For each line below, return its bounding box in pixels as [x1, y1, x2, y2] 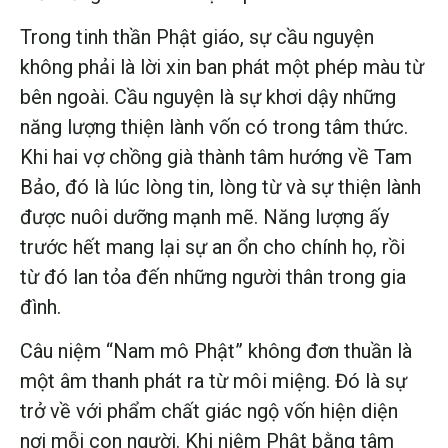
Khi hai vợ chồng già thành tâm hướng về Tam [20, 144, 412, 169]
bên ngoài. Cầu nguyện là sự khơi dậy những [20, 84, 396, 109]
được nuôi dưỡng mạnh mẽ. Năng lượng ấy [20, 204, 389, 229]
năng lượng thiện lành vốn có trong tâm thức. [20, 114, 408, 139]
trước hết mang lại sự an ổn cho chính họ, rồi [20, 234, 405, 259]
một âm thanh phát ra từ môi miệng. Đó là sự [20, 369, 407, 394]
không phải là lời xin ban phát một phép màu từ [20, 54, 424, 79]
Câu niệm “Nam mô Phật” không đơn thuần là [20, 339, 412, 364]
